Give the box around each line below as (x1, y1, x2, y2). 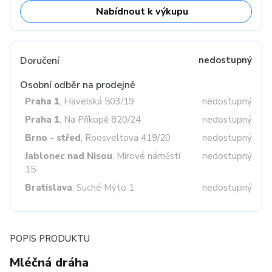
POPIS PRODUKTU (10, 233, 90, 245)
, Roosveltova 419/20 (81, 132, 171, 144)
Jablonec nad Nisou (25, 150, 112, 162)
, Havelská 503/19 (59, 95, 134, 107)
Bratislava (25, 182, 72, 194)
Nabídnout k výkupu (96, 5, 188, 18)
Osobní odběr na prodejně (20, 78, 135, 92)
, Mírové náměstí (112, 150, 180, 162)
